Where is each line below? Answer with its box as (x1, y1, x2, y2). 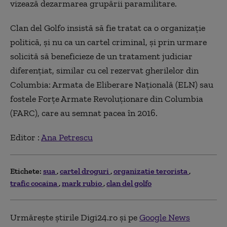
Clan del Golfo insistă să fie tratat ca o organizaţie (10, 22, 205, 33)
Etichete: (10, 166, 42, 176)
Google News (139, 211, 190, 223)
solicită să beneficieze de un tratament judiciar (10, 50, 193, 62)
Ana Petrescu (41, 131, 93, 143)
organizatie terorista (113, 166, 189, 176)
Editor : (10, 131, 41, 143)
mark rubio (62, 178, 103, 188)
